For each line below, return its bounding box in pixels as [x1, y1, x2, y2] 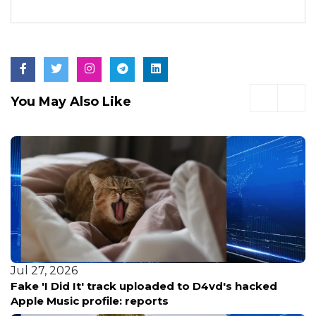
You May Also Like [11, 94, 131, 110]
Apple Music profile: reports [11, 294, 169, 308]
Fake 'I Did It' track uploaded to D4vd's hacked [11, 279, 277, 293]
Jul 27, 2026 [11, 264, 78, 278]
